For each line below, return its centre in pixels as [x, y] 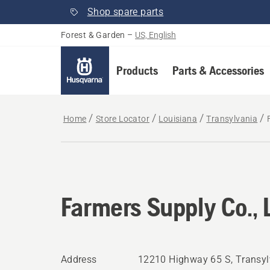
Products [137, 70]
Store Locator [123, 119]
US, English [156, 35]
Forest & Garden [93, 35]
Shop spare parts [125, 12]
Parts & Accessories [218, 70]
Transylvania [232, 119]
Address [79, 259]
